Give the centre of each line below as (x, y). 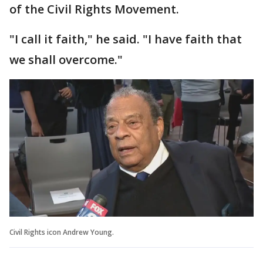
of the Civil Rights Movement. (96, 9)
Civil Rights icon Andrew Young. (62, 232)
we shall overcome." (66, 60)
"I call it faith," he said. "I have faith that (126, 39)
